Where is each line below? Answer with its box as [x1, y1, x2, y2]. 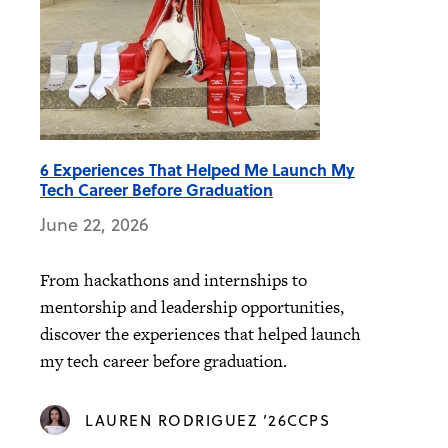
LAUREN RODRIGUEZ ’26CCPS [85, 409, 330, 432]
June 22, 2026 [40, 210, 149, 238]
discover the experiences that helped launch [40, 322, 361, 347]
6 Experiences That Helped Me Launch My [40, 158, 355, 182]
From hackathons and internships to [40, 268, 307, 293]
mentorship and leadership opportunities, [40, 295, 344, 320]
